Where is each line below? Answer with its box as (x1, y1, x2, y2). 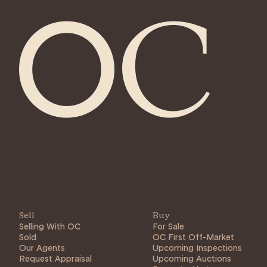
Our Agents (19, 243, 65, 253)
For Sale (153, 221, 184, 232)
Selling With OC (19, 221, 80, 232)
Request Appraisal (19, 253, 92, 264)
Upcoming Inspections (153, 243, 242, 253)
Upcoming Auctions (153, 253, 231, 264)
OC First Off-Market (153, 232, 234, 243)
